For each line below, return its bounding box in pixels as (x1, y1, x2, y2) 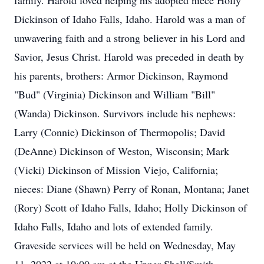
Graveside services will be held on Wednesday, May (14, 238, 236, 252)
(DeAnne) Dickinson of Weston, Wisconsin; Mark (14, 144, 229, 158)
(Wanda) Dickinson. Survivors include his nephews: (14, 106, 236, 120)
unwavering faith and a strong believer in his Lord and (14, 31, 245, 45)
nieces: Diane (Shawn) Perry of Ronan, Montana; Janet (14, 181, 249, 196)
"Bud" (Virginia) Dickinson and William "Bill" (14, 87, 215, 101)
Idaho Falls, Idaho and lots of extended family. (14, 219, 213, 233)
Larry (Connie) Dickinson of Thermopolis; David (14, 125, 225, 139)
